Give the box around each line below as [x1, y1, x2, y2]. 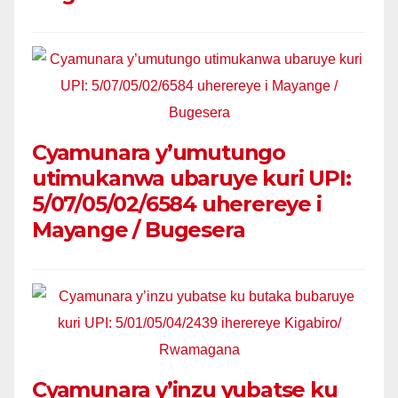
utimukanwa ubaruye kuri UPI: [32, 164, 351, 191]
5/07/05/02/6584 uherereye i [32, 190, 322, 217]
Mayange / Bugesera [32, 216, 245, 243]
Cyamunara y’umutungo [32, 139, 286, 165]
